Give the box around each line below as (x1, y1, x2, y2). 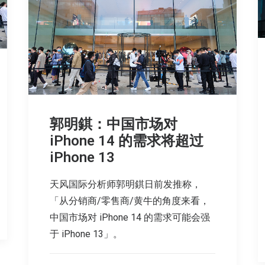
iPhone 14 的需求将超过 (50, 132, 203, 150)
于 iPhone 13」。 (50, 228, 122, 240)
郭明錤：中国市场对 (50, 116, 177, 133)
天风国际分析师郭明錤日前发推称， (50, 179, 201, 190)
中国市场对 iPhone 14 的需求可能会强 (50, 212, 210, 224)
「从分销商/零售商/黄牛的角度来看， (50, 195, 209, 207)
